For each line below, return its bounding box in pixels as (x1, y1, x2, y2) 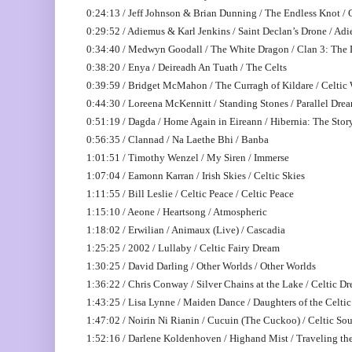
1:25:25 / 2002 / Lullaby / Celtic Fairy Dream (86, 242, 280, 254)
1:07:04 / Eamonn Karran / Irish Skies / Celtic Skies (86, 170, 305, 181)
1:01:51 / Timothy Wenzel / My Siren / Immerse (86, 152, 289, 163)
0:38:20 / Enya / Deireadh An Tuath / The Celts (86, 61, 287, 73)
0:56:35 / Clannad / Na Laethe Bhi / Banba (86, 134, 269, 145)
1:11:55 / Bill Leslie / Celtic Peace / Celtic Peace (86, 188, 294, 200)
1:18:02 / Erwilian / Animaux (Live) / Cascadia (86, 224, 285, 236)
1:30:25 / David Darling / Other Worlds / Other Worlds (86, 260, 316, 272)
